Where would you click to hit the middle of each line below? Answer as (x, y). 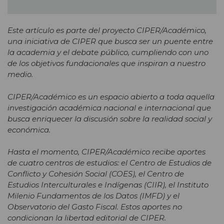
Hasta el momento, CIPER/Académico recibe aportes (106, 152)
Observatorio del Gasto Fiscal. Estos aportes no (95, 207)
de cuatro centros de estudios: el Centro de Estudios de (109, 163)
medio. (20, 74)
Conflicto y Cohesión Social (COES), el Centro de (96, 174)
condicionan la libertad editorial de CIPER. (87, 218)
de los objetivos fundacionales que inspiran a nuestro (106, 63)
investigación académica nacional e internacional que (109, 107)
